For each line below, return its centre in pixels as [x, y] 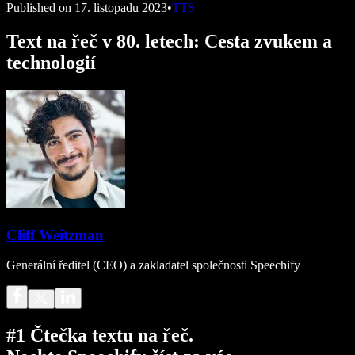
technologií [51, 62]
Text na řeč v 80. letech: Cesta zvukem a [169, 41]
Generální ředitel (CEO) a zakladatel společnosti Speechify [153, 265]
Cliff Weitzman [55, 235]
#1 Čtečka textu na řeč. [100, 336]
